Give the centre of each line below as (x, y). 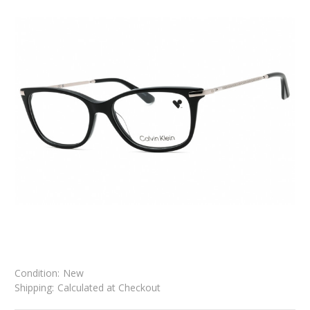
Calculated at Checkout (109, 288)
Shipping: (34, 288)
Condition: (37, 273)
